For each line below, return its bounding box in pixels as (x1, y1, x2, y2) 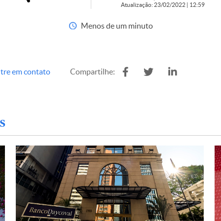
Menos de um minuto (80, 21, 153, 30)
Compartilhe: (70, 67, 115, 76)
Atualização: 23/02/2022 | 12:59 (120, 1, 205, 8)
